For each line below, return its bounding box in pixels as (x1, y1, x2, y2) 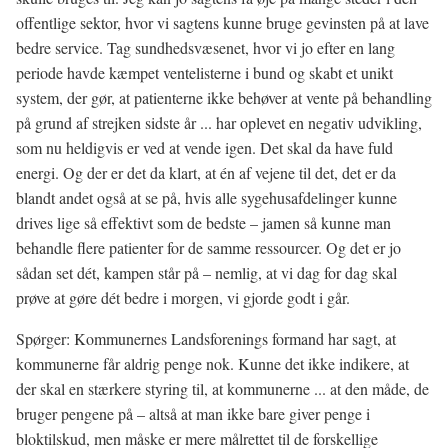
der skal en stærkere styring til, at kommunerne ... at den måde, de (16, 378, 429, 399)
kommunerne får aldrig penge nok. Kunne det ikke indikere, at (16, 353, 409, 374)
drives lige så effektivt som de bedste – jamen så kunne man (16, 212, 391, 233)
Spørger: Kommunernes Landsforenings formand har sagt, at (16, 328, 396, 349)
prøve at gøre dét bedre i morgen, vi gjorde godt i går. (16, 287, 350, 308)
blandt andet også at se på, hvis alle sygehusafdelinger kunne (16, 187, 397, 208)
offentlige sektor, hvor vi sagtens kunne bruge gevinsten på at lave (16, 12, 429, 33)
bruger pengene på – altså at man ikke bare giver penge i (16, 403, 370, 424)
